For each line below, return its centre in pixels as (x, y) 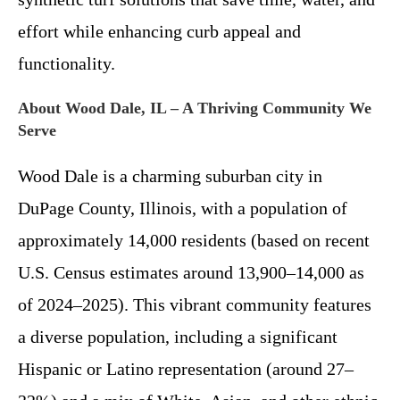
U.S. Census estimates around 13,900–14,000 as (191, 272)
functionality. (67, 63)
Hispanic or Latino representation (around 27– (186, 368)
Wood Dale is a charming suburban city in (170, 175)
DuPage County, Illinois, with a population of (183, 208)
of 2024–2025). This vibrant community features (195, 304)
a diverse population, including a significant (178, 336)
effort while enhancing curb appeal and (159, 31)
